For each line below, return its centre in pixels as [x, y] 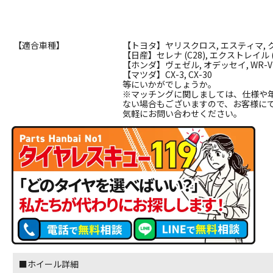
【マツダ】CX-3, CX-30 [168, 74]
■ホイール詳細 [49, 264]
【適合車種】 [39, 45]
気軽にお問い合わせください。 [183, 113]
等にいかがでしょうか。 [170, 84]
